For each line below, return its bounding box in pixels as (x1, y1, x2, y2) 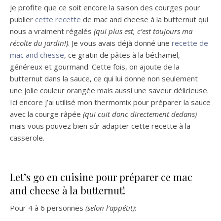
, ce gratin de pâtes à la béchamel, (64, 50, 180, 60)
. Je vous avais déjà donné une (68, 38, 172, 48)
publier (10, 14, 35, 24)
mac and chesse (10, 50, 64, 60)
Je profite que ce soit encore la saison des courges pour (10, 2, 200, 12)
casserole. (10, 133, 46, 143)
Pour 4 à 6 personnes (10, 203, 85, 213)
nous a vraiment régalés (10, 26, 94, 36)
